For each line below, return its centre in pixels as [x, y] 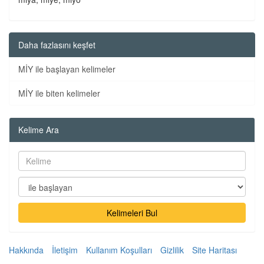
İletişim [65, 250]
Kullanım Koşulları [119, 250]
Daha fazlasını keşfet [57, 45]
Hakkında [26, 250]
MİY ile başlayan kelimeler [67, 69]
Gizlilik [172, 250]
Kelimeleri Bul [132, 213]
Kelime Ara [39, 130]
